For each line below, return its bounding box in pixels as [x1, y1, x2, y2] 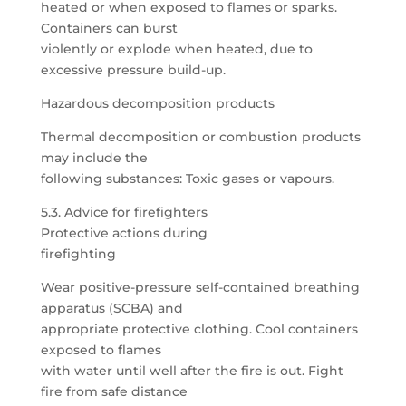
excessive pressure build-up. [40, 62, 226, 78]
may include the [40, 150, 148, 166]
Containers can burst [40, 20, 178, 36]
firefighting [40, 246, 116, 262]
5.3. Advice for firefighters [40, 204, 208, 220]
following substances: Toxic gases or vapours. [40, 170, 334, 187]
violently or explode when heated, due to [40, 41, 313, 57]
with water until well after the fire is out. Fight [40, 362, 343, 379]
